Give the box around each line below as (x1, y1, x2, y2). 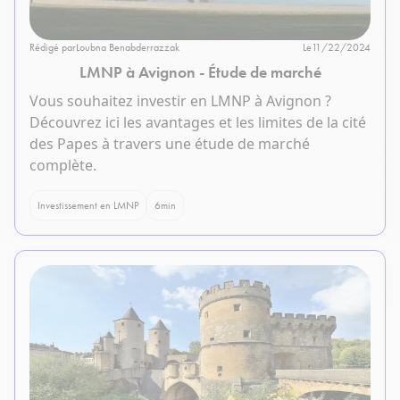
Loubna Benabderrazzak (76, 40, 179, 55)
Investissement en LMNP (37, 198, 138, 213)
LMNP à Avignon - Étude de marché (79, 62, 321, 83)
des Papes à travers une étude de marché (29, 134, 310, 154)
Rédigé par (29, 40, 76, 55)
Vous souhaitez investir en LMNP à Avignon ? (29, 91, 331, 112)
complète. (29, 155, 96, 176)
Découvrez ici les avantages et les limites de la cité (29, 112, 366, 133)
